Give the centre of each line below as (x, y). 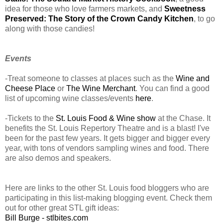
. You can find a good (172, 88)
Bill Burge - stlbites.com (47, 218)
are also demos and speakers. (58, 158)
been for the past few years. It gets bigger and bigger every (108, 138)
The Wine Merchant (101, 88)
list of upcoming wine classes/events (70, 98)
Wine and (193, 78)
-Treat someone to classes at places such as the (90, 78)
